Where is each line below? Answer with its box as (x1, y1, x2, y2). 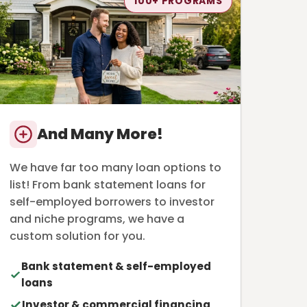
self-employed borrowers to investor (10, 193, 215, 210)
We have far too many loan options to (10, 159, 222, 175)
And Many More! (37, 123, 164, 145)
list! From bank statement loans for (10, 176, 206, 193)
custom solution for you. (10, 228, 146, 244)
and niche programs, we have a (10, 210, 185, 227)
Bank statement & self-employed (21, 258, 211, 273)
